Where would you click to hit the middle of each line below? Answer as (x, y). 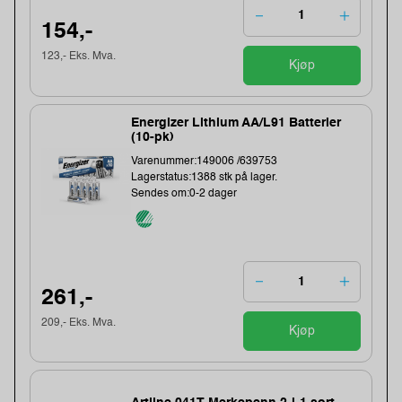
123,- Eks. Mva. (79, 57)
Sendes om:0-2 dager (184, 194)
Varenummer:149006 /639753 (205, 162)
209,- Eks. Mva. (79, 323)
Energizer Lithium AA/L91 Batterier (236, 123)
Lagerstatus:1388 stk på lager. (205, 178)
